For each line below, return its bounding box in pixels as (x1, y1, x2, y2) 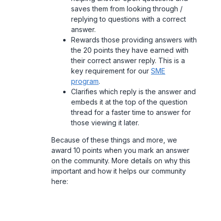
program (71, 77, 99, 85)
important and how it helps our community (51, 167, 186, 175)
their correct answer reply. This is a (71, 56, 185, 65)
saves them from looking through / (71, 4, 183, 13)
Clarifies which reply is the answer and (71, 87, 196, 96)
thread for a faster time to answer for (71, 108, 191, 116)
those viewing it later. (71, 118, 141, 127)
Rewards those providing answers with (71, 36, 197, 44)
